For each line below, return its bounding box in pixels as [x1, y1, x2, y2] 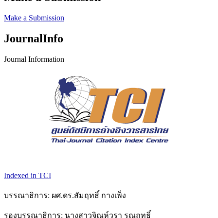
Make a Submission [4, 13, 64, 22]
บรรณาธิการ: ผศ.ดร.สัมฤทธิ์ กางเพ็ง [4, 191, 126, 200]
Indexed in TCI [4, 171, 51, 180]
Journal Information [4, 54, 64, 63]
